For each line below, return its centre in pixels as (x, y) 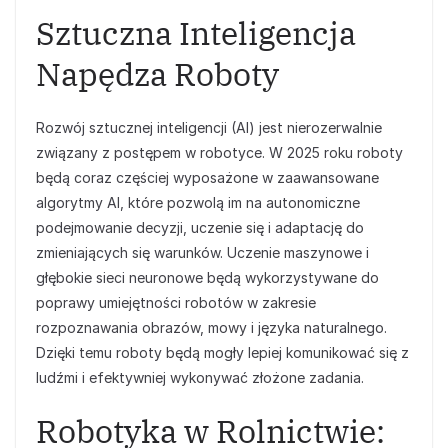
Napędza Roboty (157, 74)
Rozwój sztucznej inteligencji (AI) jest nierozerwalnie (209, 127)
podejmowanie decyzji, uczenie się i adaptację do (200, 227)
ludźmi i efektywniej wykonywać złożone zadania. (200, 377)
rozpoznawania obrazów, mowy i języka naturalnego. (211, 327)
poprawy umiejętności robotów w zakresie (176, 302)
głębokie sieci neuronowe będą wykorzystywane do (207, 277)
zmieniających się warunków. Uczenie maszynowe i (202, 252)
